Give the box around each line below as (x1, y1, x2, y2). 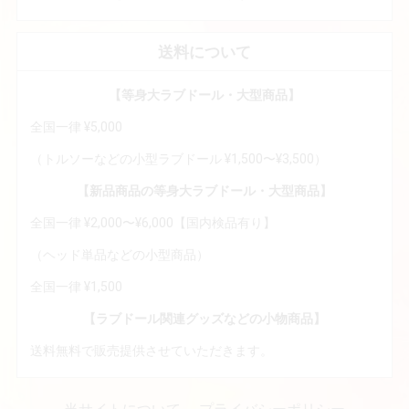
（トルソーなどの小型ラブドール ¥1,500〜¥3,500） (30, 151, 327, 166)
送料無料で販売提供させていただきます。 (30, 342, 273, 358)
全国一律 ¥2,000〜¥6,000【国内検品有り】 (30, 215, 276, 230)
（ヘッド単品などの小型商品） (30, 246, 209, 262)
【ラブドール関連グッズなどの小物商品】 (83, 310, 326, 326)
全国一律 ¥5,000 (30, 119, 122, 134)
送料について (158, 42, 251, 61)
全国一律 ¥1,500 (30, 278, 122, 294)
